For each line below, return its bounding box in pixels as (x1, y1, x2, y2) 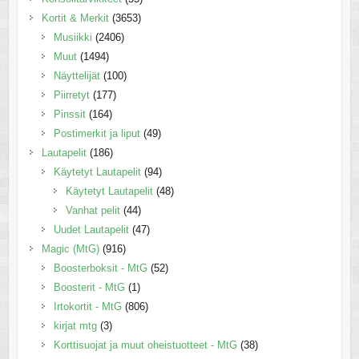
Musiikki (53, 31, 92, 44)
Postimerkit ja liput (53, 127, 140, 140)
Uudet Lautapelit (53, 224, 129, 236)
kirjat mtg (53, 320, 97, 333)
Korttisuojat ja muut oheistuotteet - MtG (53, 339, 237, 352)
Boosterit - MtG (53, 281, 125, 294)
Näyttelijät (53, 70, 100, 83)
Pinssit (53, 108, 86, 121)
